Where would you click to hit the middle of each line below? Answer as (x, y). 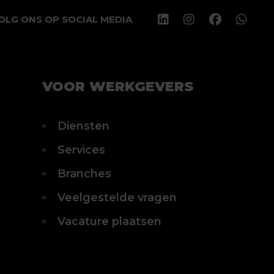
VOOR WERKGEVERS (118, 87)
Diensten (84, 126)
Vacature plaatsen (110, 221)
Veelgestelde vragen (117, 198)
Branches (85, 174)
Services (82, 150)
